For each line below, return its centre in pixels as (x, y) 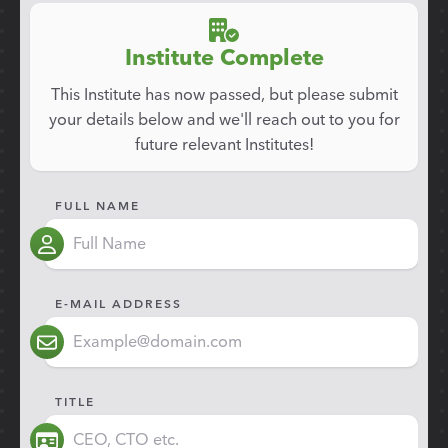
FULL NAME (97, 205)
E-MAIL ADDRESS (118, 303)
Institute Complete (224, 56)
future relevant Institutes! (224, 143)
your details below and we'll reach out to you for (224, 118)
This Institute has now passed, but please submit (224, 93)
